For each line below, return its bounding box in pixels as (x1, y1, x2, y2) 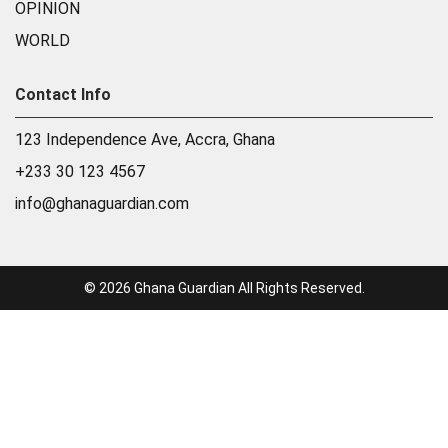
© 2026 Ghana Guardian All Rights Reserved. (83, 280, 365, 297)
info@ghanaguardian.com (15, 194, 189, 214)
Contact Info (15, 85, 111, 105)
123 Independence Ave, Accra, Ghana (15, 130, 275, 150)
